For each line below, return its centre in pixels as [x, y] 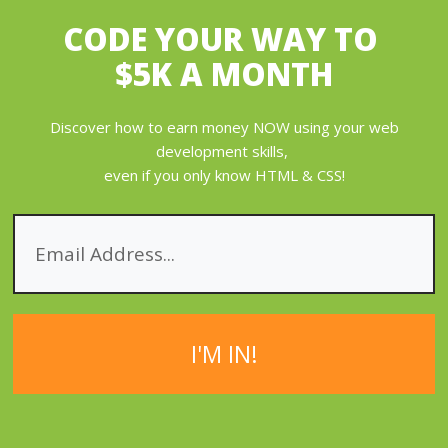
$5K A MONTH [224, 74]
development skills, [224, 151]
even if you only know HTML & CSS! [224, 175]
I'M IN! [224, 354]
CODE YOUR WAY [198, 39]
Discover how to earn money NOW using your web [224, 127]
